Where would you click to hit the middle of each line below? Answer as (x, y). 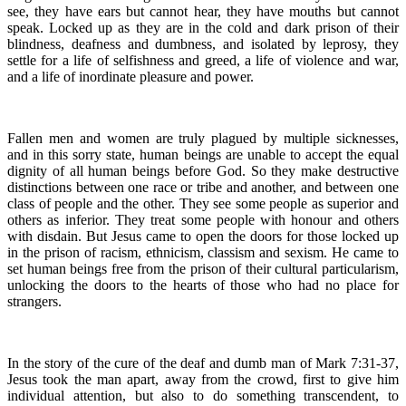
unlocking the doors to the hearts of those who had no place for (203, 285)
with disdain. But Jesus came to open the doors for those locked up (203, 236)
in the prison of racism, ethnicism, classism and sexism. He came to (203, 252)
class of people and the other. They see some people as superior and (203, 203)
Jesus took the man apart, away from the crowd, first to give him (203, 379)
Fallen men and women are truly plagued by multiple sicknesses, (203, 138)
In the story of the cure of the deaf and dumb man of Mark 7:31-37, (203, 362)
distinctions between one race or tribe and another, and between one (203, 187)
